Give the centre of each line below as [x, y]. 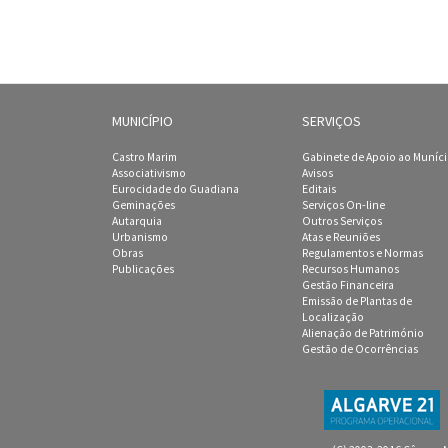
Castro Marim [144, 157]
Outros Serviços [342, 221]
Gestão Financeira [348, 285]
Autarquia [137, 221]
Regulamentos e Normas [362, 253]
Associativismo [149, 173]
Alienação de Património [363, 333]
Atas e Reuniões [341, 237]
